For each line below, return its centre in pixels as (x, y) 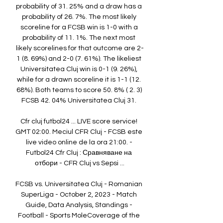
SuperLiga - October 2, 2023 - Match (79, 195)
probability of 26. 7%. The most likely (79, 17)
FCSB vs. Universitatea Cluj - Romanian (79, 184)
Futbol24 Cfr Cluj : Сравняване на (79, 153)
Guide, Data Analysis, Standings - (79, 205)
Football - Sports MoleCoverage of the (79, 216)
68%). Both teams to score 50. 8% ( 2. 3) (79, 90)
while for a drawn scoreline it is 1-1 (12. (79, 80)
